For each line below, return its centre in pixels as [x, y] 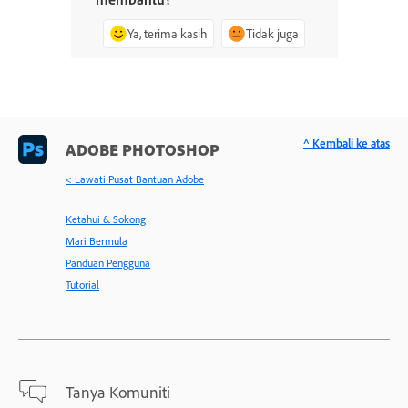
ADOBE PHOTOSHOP [143, 150]
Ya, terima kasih [168, 34]
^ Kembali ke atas [347, 143]
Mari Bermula [97, 241]
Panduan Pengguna [108, 263]
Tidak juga [272, 34]
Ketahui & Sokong [106, 219]
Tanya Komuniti [118, 392]
